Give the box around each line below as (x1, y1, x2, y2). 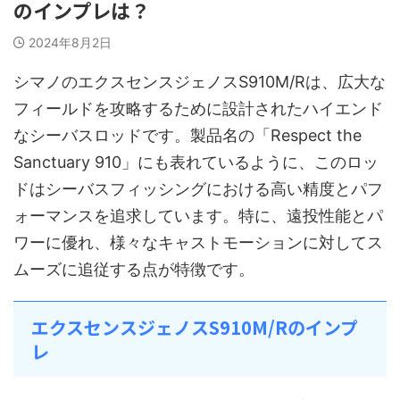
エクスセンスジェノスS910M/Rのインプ (31, 313, 358, 340)
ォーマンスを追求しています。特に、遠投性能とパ (13, 205, 383, 225)
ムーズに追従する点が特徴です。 (13, 259, 254, 279)
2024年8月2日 (29, 34, 112, 50)
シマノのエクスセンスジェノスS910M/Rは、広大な (13, 71, 386, 91)
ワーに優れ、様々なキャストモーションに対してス (13, 232, 383, 252)
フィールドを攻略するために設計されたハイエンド (13, 98, 383, 118)
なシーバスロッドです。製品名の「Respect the (13, 125, 362, 145)
